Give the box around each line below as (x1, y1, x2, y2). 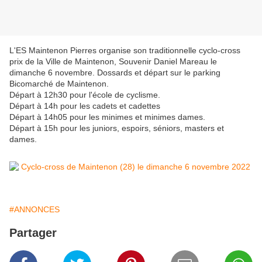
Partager (9, 226, 57, 240)
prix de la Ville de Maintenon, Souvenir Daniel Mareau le (9, 57, 217, 67)
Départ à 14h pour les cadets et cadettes (9, 101, 160, 111)
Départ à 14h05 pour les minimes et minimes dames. (9, 112, 205, 122)
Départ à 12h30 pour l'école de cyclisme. (9, 90, 160, 100)
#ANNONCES (9, 205, 60, 215)
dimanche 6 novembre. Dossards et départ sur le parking (9, 68, 220, 78)
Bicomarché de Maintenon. (9, 79, 109, 89)
